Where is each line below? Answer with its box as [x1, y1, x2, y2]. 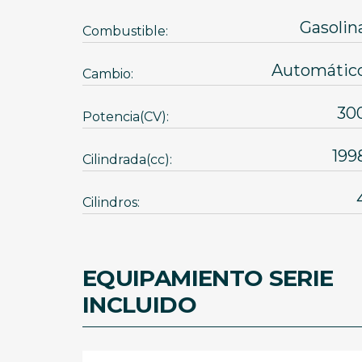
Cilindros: [82, 195, 140, 210]
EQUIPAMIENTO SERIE [82, 264, 334, 292]
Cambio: [82, 66, 133, 82]
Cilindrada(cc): [82, 152, 172, 167]
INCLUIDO [82, 291, 196, 318]
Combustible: [82, 23, 168, 39]
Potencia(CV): [82, 109, 169, 124]
